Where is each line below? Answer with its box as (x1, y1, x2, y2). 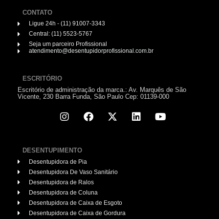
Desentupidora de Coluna (28, 189, 98, 196)
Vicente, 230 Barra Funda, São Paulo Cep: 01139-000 (18, 92, 169, 100)
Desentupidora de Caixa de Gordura (28, 209, 126, 217)
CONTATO (22, 8, 52, 16)
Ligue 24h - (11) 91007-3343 (28, 20, 105, 27)
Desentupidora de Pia (28, 158, 87, 165)
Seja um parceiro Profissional (28, 41, 107, 48)
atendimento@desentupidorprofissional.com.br (28, 47, 153, 55)
